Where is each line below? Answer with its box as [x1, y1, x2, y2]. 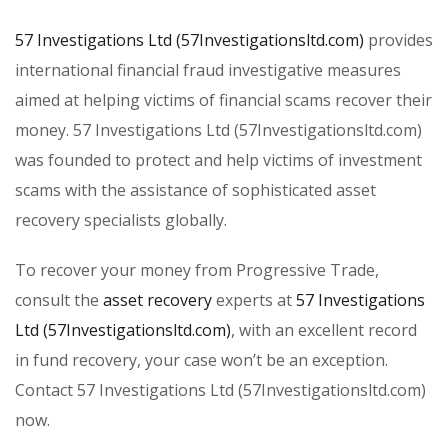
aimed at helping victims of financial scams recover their [15, 88, 432, 111]
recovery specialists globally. [15, 208, 227, 231]
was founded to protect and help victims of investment [15, 148, 422, 171]
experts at [216, 288, 296, 311]
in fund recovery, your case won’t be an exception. [15, 348, 388, 371]
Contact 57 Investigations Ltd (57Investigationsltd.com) [15, 378, 426, 401]
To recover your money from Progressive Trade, [15, 258, 379, 281]
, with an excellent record [231, 318, 417, 341]
